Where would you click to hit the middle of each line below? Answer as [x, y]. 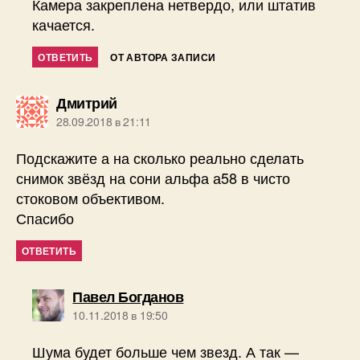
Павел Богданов [128, 297]
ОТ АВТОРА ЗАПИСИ [163, 57]
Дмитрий [87, 103]
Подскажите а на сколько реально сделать [160, 158]
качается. [64, 25]
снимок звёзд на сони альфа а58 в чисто [153, 178]
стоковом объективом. [90, 198]
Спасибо [45, 218]
